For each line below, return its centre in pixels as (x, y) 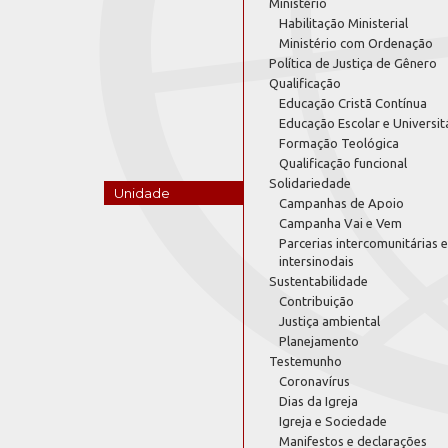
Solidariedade (310, 183)
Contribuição (316, 301)
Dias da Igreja (318, 401)
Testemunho (305, 361)
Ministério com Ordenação (356, 43)
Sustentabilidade (318, 281)
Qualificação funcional (343, 163)
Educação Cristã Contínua (353, 103)
